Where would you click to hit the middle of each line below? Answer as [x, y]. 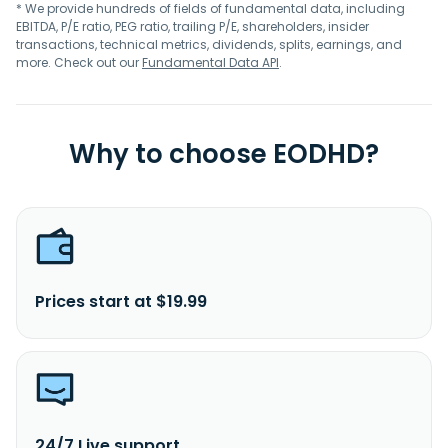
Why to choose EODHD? [224, 154]
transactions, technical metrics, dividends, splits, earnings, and [209, 44]
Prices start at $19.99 [121, 301]
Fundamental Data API [210, 62]
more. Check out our [79, 62]
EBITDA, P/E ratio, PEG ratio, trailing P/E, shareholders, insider [192, 26]
